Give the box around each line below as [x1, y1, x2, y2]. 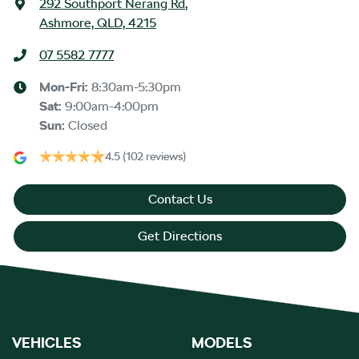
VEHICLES [12, 333, 81, 351]
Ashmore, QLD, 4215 [39, 14, 156, 30]
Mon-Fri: [39, 79, 91, 95]
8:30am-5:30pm [91, 79, 181, 95]
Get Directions [138, 228, 222, 244]
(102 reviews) [123, 149, 186, 163]
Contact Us [147, 191, 212, 207]
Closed [68, 117, 107, 133]
